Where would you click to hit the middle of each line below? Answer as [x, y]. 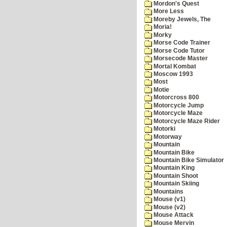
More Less [168, 11]
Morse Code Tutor [178, 50]
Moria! [162, 27]
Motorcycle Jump [178, 105]
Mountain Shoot [175, 176]
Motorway [167, 137]
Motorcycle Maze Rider [186, 121]
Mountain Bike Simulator [188, 160]
